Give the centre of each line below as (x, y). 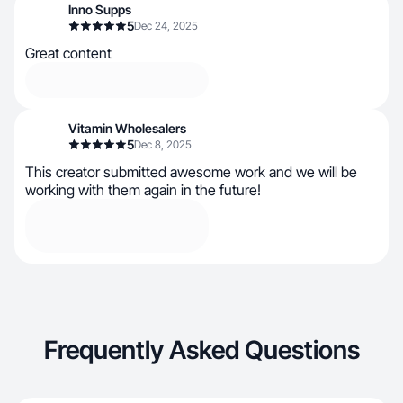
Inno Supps (100, 9)
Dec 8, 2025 (163, 144)
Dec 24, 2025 (166, 26)
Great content (68, 53)
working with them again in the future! (143, 190)
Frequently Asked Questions (201, 350)
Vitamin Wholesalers (127, 128)
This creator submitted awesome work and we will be (191, 172)
